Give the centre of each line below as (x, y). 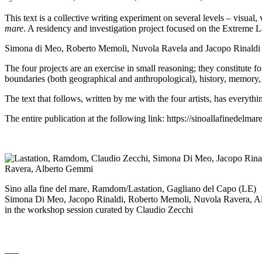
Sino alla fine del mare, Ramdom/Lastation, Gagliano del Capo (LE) (130, 189)
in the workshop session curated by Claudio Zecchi (99, 210)
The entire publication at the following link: (86, 119)
